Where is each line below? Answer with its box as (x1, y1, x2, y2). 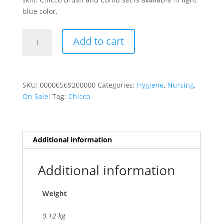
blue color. (22, 6, 58, 16)
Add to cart (73, 34, 124, 48)
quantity (21, 86, 50, 96)
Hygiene (136, 80, 164, 90)
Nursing (167, 80, 194, 90)
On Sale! (22, 91, 50, 101)
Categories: (97, 80, 137, 90)
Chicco (68, 91, 90, 101)
